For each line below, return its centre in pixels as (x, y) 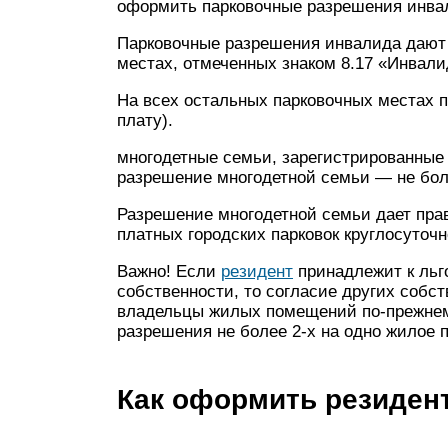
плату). (145, 120)
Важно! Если (169, 271)
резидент (257, 271)
